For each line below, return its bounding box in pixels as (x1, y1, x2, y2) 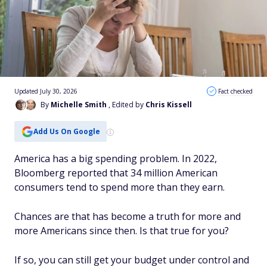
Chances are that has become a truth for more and (14, 210, 241, 223)
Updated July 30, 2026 (14, 87, 77, 95)
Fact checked (218, 87, 253, 95)
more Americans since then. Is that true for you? (14, 224, 231, 237)
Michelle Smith (51, 100, 107, 110)
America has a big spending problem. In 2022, (14, 152, 217, 165)
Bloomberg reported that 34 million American (14, 166, 218, 179)
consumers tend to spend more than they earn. (14, 181, 225, 194)
